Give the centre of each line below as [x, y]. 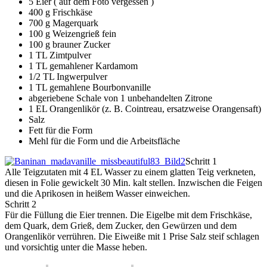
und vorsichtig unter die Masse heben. [76, 247]
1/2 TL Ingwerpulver [68, 77]
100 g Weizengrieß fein [72, 34]
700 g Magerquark [63, 23]
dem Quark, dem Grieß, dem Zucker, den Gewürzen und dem [121, 226]
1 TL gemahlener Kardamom [83, 66]
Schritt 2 [21, 204]
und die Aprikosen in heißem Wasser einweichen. [97, 194]
